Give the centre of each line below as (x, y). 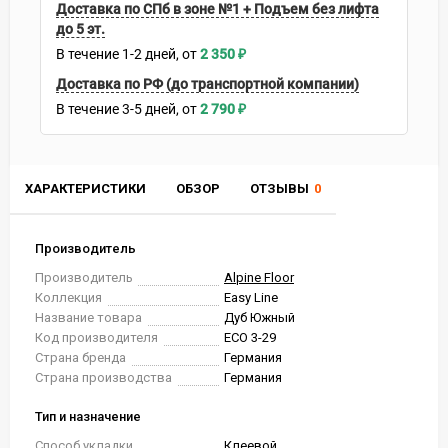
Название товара (88, 317)
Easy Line (251, 297)
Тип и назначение (88, 416)
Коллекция (68, 297)
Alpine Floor (259, 277)
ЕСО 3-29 (250, 337)
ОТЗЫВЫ (279, 188)
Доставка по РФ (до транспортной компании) (207, 84)
